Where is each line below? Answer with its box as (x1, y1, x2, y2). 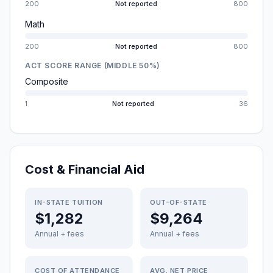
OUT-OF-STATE (150, 198, 207, 207)
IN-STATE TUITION (35, 198, 103, 207)
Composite (25, 76, 68, 87)
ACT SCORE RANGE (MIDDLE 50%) (25, 61, 160, 70)
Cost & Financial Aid (25, 162, 144, 177)
